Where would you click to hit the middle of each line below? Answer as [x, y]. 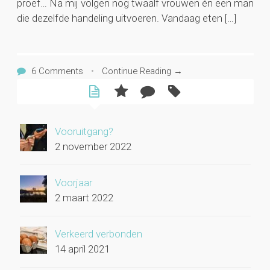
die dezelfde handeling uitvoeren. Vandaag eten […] [126, 18]
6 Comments [57, 71]
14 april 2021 [83, 249]
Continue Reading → [142, 71]
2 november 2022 [93, 146]
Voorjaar [74, 182]
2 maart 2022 [84, 197]
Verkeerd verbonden [99, 234]
